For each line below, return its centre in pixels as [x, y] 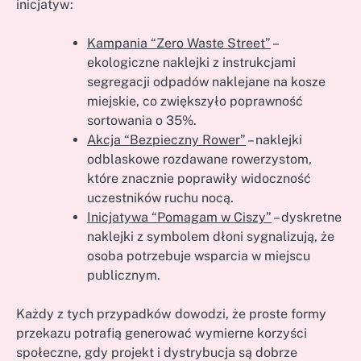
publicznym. [124, 275]
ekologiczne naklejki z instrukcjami [191, 62]
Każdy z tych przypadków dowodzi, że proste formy [171, 313]
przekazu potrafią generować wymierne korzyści [162, 333]
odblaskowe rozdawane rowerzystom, [199, 159]
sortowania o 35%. [142, 120]
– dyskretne [307, 217]
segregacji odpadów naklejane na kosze [206, 81]
